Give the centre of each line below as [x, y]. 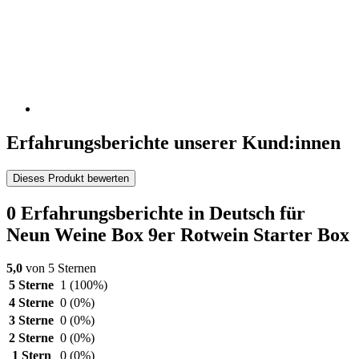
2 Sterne [31, 338]
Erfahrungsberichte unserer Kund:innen [173, 142]
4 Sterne [31, 303]
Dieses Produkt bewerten [71, 178]
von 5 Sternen [59, 268]
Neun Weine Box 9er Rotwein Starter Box [178, 234]
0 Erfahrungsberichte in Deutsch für [156, 213]
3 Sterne [31, 321]
